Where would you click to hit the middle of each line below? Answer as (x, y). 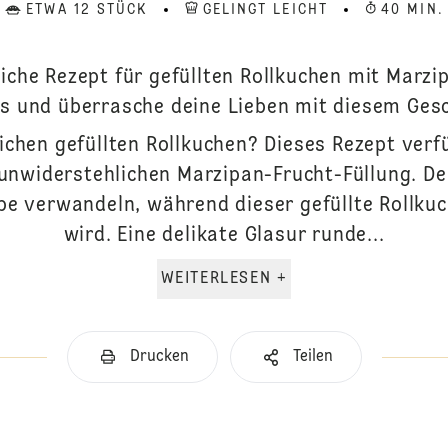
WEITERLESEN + (282, 279)
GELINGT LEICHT (265, 10)
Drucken (159, 357)
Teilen (312, 357)
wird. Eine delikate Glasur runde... (224, 236)
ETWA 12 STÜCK (87, 10)
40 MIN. (412, 10)
